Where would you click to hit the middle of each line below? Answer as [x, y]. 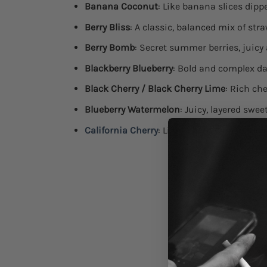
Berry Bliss [107, 27]
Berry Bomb [109, 48]
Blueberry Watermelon [132, 110]
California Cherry [121, 130]
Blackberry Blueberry [128, 68]
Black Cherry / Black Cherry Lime [155, 89]
